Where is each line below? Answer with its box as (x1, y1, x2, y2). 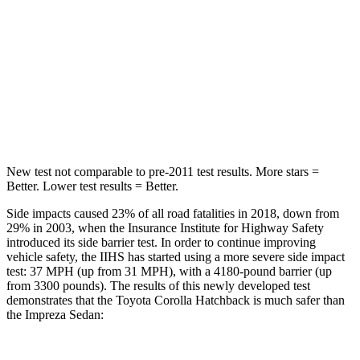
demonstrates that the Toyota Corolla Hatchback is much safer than (6, 292, 345, 307)
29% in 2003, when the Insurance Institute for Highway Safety (6, 220, 324, 235)
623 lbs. (185, 113, 220, 125)
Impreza (25, 307, 66, 321)
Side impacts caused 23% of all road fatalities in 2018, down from (6, 206, 339, 220)
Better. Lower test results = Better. (6, 178, 178, 193)
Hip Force (80, 113, 123, 125)
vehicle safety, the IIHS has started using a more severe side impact (6, 249, 345, 264)
